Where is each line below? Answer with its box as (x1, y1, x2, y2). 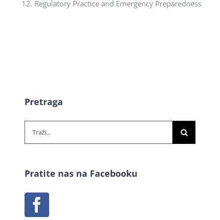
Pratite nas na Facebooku (25, 167, 137, 179)
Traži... (24, 123, 46, 133)
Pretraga (25, 95, 63, 108)
